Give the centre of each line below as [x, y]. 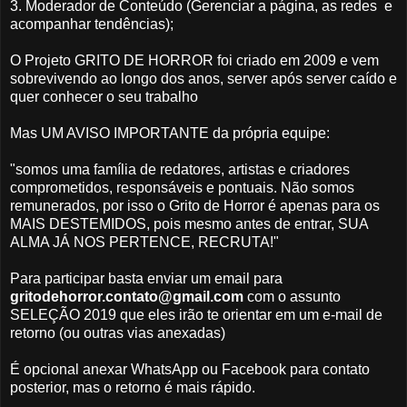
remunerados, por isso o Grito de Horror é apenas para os [195, 206]
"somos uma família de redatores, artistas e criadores [180, 170]
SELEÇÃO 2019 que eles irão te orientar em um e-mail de [196, 315]
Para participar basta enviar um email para [146, 279]
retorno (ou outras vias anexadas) [118, 333]
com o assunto [292, 297]
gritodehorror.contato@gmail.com [127, 297]
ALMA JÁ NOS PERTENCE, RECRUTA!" [144, 243]
